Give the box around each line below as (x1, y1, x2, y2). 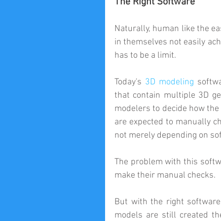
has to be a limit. (114, 50, 176, 61)
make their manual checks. (114, 170, 216, 181)
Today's (114, 77, 146, 88)
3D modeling (145, 77, 194, 88)
